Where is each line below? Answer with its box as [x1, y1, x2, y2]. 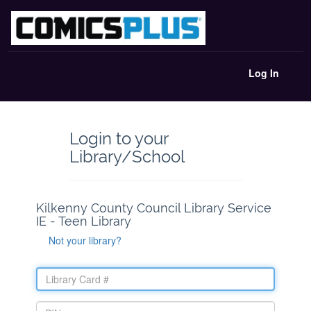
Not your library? [49, 233, 122, 247]
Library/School [69, 146, 185, 167]
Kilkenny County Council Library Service [36, 200, 272, 215]
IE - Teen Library [36, 213, 132, 228]
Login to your [69, 128, 168, 149]
